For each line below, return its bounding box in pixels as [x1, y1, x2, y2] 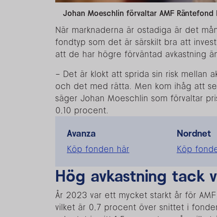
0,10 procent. [55, 104, 108, 116]
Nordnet [176, 127, 211, 139]
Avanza [67, 127, 96, 139]
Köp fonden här [67, 143, 129, 155]
